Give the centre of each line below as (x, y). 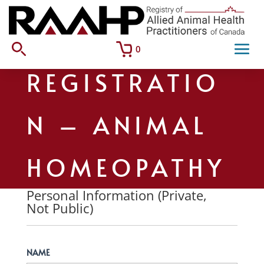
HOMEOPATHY (126, 167)
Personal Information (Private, (116, 195)
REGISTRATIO (123, 82)
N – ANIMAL (117, 125)
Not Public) (60, 208)
